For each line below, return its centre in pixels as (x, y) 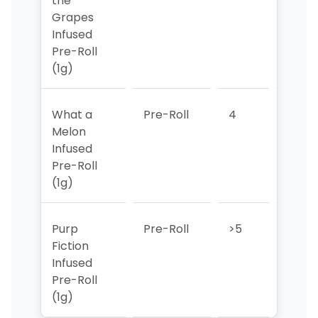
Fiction (70, 246)
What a (72, 114)
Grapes (72, 17)
